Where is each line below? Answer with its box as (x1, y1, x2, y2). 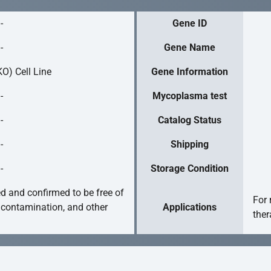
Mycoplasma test (152, 90, 227, 102)
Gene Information (151, 65, 229, 77)
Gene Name (164, 41, 216, 53)
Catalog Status (158, 114, 222, 126)
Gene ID (172, 17, 207, 29)
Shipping (171, 138, 209, 150)
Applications (163, 201, 217, 213)
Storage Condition (151, 162, 229, 174)
